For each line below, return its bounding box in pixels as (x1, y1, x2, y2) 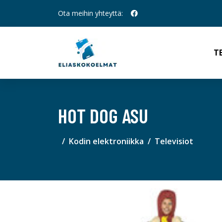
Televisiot (155, 136, 193, 147)
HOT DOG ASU (58, 104, 148, 127)
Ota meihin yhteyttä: (58, 8, 123, 18)
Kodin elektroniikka (69, 136, 144, 147)
